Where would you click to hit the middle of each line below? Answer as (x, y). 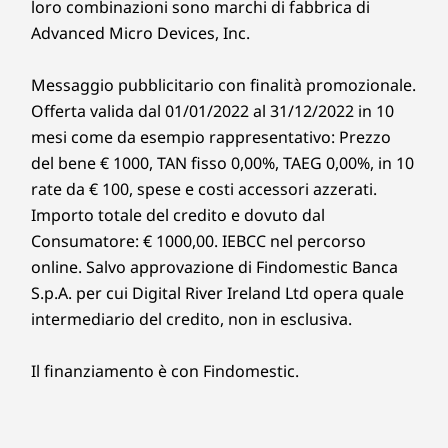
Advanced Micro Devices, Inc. (140, 33)
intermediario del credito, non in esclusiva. (191, 319)
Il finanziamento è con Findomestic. (165, 371)
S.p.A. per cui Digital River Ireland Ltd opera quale (217, 293)
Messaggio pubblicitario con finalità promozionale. (223, 85)
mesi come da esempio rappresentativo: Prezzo (211, 137)
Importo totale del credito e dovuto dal (178, 215)
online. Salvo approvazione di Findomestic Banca (214, 267)
